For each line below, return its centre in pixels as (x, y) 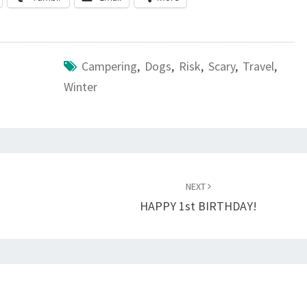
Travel (258, 66)
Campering (109, 66)
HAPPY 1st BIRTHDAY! (199, 206)
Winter (80, 87)
